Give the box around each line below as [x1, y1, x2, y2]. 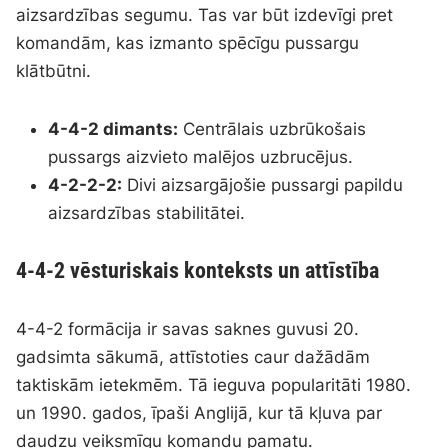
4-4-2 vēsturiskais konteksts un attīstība [16, 258, 380, 284]
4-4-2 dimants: [48, 119, 179, 140]
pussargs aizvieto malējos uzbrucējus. [48, 147, 354, 168]
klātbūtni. [16, 61, 92, 82]
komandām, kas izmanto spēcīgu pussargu [16, 33, 360, 54]
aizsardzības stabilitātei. [48, 203, 246, 224]
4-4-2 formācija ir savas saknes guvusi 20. [16, 319, 360, 340]
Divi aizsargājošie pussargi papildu [122, 175, 404, 196]
